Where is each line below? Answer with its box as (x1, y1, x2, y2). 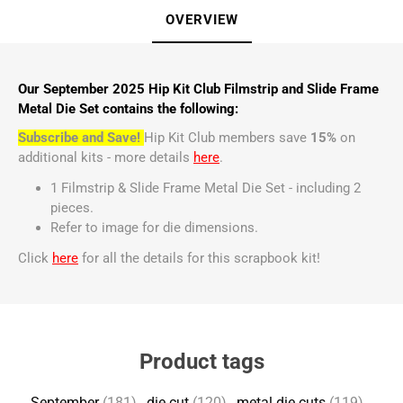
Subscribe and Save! (18, 129, 140, 146)
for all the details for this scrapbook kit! (82, 249, 320, 266)
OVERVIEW (165, 11, 238, 28)
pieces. (50, 199, 94, 216)
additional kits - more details (18, 148, 193, 166)
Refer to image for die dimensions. (50, 219, 262, 236)
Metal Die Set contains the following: (18, 100, 238, 117)
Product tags (139, 348, 264, 374)
